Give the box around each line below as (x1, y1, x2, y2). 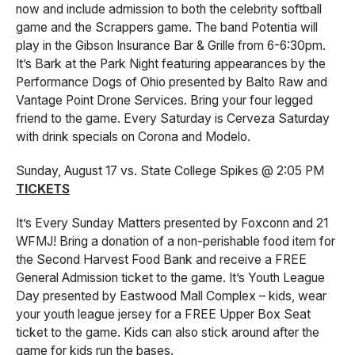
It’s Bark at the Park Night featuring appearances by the (16, 55, 326, 71)
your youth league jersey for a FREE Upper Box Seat (16, 306, 311, 322)
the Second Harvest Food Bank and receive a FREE (16, 251, 307, 267)
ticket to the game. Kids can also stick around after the (16, 324, 319, 340)
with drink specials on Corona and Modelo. (16, 128, 250, 144)
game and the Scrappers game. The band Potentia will (16, 19, 318, 35)
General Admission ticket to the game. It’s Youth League (16, 269, 325, 285)
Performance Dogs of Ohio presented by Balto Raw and (16, 74, 327, 90)
